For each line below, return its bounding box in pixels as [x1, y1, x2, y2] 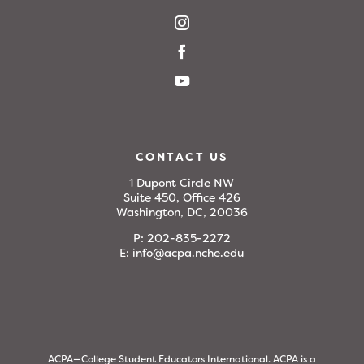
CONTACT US [135, 149, 228, 164]
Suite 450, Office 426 [123, 189, 240, 205]
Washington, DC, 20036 [115, 204, 248, 219]
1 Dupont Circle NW [129, 175, 235, 190]
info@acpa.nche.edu [132, 245, 245, 260]
